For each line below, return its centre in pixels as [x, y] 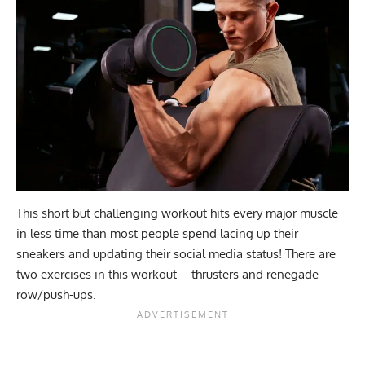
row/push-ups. [56, 294]
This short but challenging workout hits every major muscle [177, 213]
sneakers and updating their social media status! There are [176, 253]
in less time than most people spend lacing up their [157, 233]
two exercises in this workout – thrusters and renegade [167, 274]
